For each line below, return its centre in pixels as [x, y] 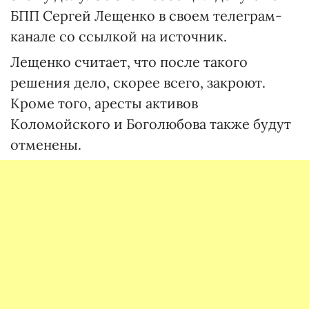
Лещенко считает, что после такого [129, 62]
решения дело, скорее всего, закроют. [138, 82]
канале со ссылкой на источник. [119, 36]
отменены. [46, 144]
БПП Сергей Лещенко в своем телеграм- [146, 16]
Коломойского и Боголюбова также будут [151, 124]
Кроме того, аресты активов [104, 103]
